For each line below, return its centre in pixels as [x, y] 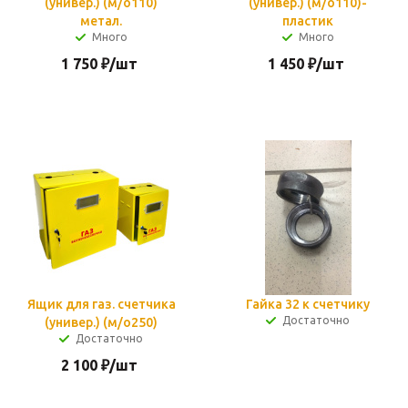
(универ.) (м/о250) [101, 322]
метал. [101, 21]
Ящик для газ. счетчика [101, 304]
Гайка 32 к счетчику [308, 304]
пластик [308, 21]
